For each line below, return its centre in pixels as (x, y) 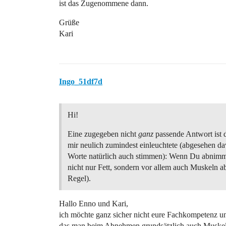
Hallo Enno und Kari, (94, 204)
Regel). (79, 178)
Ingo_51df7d (81, 81)
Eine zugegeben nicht (103, 134)
